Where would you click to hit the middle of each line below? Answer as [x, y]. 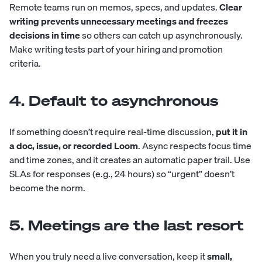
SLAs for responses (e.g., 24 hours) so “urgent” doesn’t [122, 173]
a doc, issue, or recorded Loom [74, 145]
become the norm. [47, 187]
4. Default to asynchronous [114, 100]
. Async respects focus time [195, 145]
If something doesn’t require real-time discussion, [113, 131]
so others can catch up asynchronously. [161, 35]
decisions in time [45, 35]
